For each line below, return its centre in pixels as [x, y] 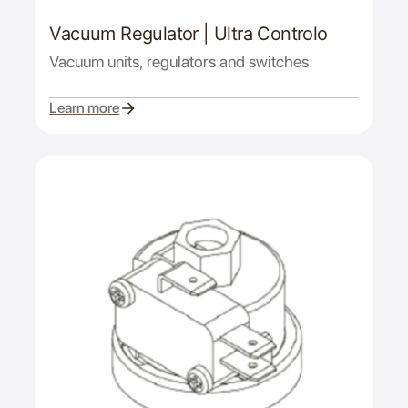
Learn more [85, 108]
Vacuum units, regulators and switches [179, 61]
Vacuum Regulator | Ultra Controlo [189, 33]
